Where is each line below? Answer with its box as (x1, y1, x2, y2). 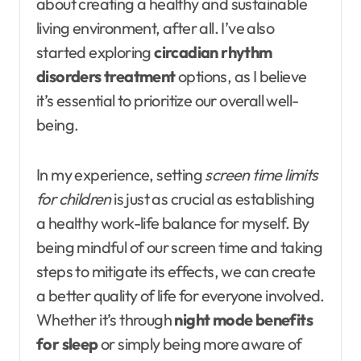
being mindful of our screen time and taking (36, 237, 323, 258)
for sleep (36, 334, 98, 355)
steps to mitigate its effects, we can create (36, 261, 316, 282)
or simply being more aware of (98, 334, 302, 355)
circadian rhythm (154, 42, 272, 63)
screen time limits (205, 164, 318, 185)
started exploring (36, 42, 155, 63)
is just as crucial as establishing (110, 189, 315, 210)
